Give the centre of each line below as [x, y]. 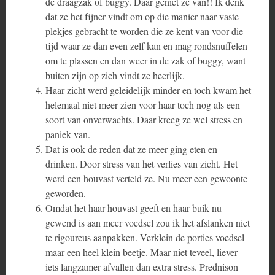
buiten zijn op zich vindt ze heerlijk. [115, 75]
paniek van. [68, 134]
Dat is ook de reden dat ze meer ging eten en [131, 149]
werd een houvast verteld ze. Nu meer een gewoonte [146, 178]
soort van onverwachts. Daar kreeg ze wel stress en [144, 119]
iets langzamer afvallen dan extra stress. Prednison [141, 267]
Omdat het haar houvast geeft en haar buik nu [133, 208]
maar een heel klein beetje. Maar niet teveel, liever [141, 252]
